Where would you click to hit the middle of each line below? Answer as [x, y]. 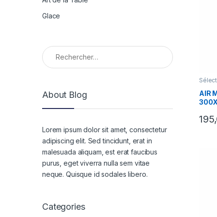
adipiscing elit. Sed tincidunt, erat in [97, 141]
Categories [64, 206]
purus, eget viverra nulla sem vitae [96, 163]
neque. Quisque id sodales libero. [95, 174]
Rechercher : [64, 49]
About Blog [65, 95]
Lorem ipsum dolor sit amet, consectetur [105, 130]
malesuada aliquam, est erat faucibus [100, 152]
